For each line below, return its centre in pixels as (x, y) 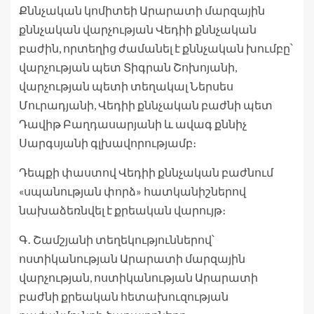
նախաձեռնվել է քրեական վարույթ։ (122, 210)
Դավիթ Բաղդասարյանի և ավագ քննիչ (133, 124)
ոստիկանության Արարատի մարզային (132, 259)
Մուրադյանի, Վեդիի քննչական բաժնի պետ (146, 105)
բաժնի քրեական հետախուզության (124, 296)
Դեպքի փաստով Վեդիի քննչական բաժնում (146, 172)
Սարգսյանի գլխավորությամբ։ (108, 143)
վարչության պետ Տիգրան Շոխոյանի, (128, 67)
